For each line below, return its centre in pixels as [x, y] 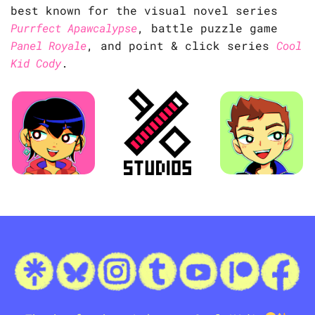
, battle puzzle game [207, 28]
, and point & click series [181, 46]
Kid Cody [36, 63]
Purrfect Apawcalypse [74, 28]
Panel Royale [49, 46]
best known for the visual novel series [144, 11]
